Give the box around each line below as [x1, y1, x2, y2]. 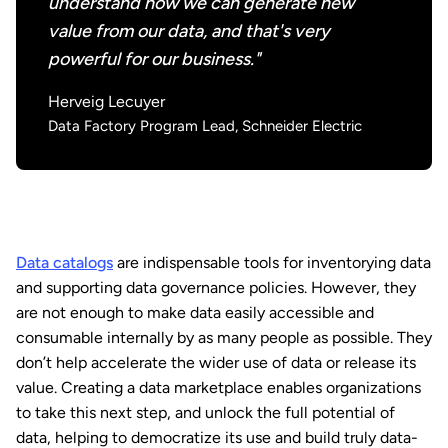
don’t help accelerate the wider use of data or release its [16, 352, 416, 372]
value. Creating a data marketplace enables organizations [16, 377, 421, 397]
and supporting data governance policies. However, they [16, 277, 416, 297]
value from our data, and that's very [48, 19, 330, 42]
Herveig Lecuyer [48, 91, 165, 111]
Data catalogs [16, 252, 113, 272]
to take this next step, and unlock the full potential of [16, 402, 395, 422]
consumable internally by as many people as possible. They [16, 327, 432, 347]
